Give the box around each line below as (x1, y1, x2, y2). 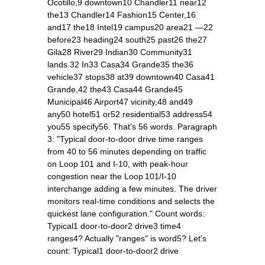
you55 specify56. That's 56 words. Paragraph (47, 121, 217, 131)
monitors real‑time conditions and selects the (47, 196, 215, 206)
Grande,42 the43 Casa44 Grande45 (47, 84, 183, 94)
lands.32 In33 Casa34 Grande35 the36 (47, 59, 193, 69)
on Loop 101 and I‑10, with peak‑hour (47, 159, 188, 169)
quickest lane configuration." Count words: (47, 208, 205, 218)
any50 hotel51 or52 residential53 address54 (47, 109, 212, 119)
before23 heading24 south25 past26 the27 (47, 34, 207, 44)
